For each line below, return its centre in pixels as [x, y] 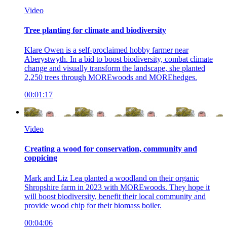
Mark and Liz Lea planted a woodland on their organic [112, 178]
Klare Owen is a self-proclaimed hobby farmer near [106, 50]
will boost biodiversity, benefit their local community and [115, 196]
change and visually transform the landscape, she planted [115, 68]
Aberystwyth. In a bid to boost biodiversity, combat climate [119, 59]
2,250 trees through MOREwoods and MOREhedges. [111, 78]
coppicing [41, 158]
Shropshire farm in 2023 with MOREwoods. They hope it [117, 187]
